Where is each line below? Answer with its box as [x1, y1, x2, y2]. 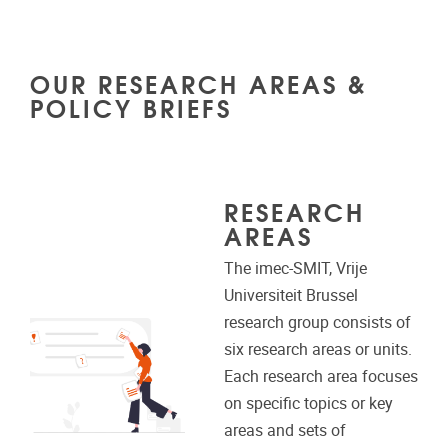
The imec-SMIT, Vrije [223, 258, 367, 278]
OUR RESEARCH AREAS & [30, 63, 367, 101]
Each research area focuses [223, 366, 418, 386]
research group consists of [223, 312, 411, 332]
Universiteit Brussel [223, 285, 358, 305]
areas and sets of [223, 420, 346, 440]
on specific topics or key [223, 393, 393, 413]
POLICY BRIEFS [30, 87, 232, 125]
